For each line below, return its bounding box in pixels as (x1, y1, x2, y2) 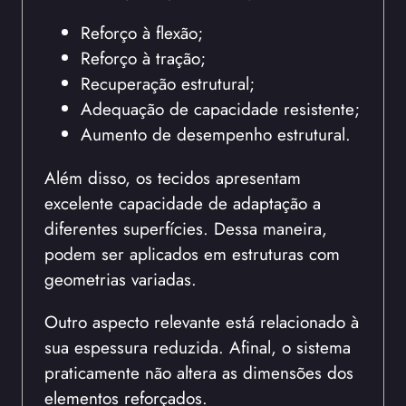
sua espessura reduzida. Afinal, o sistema (44, 333, 351, 360)
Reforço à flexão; (81, 20, 203, 46)
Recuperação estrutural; (81, 71, 255, 97)
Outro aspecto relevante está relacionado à (44, 308, 359, 334)
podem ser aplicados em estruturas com (44, 240, 340, 266)
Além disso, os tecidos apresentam (44, 164, 301, 190)
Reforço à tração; (81, 45, 206, 72)
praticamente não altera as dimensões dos (44, 359, 353, 385)
